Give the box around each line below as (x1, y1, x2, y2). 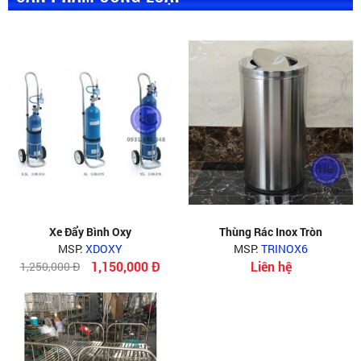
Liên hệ (250, 257, 292, 275)
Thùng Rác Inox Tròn (219, 223, 322, 239)
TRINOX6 (261, 240, 308, 256)
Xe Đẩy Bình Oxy (49, 223, 131, 239)
